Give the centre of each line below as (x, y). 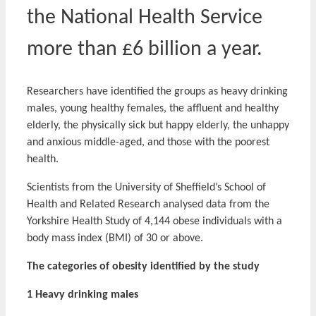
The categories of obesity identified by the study (143, 267)
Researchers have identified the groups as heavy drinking (157, 92)
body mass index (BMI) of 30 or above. (115, 239)
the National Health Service (145, 18)
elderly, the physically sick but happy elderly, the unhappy (158, 126)
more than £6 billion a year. (145, 50)
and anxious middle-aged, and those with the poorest (148, 143)
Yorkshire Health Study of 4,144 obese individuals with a (154, 222)
